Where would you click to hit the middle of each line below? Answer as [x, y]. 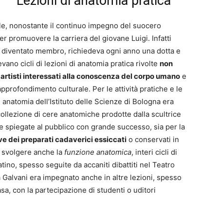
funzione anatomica [98, 152]
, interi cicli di [154, 152]
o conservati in [153, 140]
